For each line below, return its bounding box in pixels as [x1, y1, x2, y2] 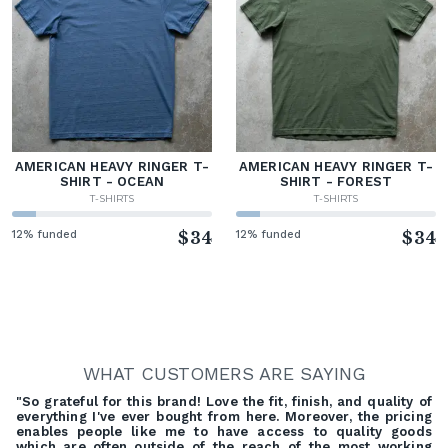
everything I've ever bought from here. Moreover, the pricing [16, 408, 432, 424]
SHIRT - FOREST [279, 173, 393, 189]
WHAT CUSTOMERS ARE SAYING [82, 362, 366, 384]
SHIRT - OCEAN [59, 173, 165, 189]
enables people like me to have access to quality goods [16, 423, 432, 439]
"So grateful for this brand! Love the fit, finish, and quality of [16, 393, 432, 409]
